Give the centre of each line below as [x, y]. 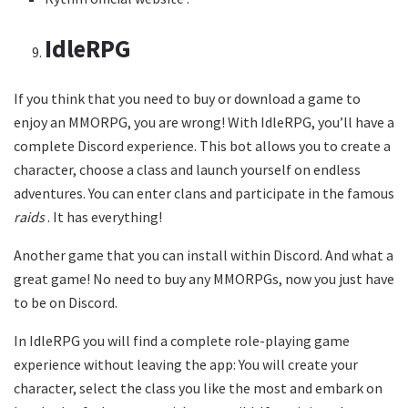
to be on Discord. [66, 302]
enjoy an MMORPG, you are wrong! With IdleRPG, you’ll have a [204, 122]
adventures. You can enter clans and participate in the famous [204, 193]
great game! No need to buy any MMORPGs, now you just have [204, 278]
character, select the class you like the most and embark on [198, 388]
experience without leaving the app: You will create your [186, 364]
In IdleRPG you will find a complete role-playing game [182, 340]
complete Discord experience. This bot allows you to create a [202, 145]
